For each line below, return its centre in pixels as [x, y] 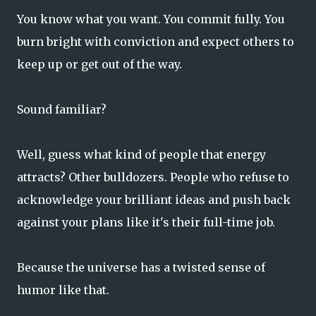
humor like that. [63, 290]
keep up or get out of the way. [99, 65]
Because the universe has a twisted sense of [141, 268]
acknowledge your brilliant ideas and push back [154, 200]
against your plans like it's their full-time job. [146, 223]
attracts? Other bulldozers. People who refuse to [153, 177]
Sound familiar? [62, 110]
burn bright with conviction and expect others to [156, 42]
